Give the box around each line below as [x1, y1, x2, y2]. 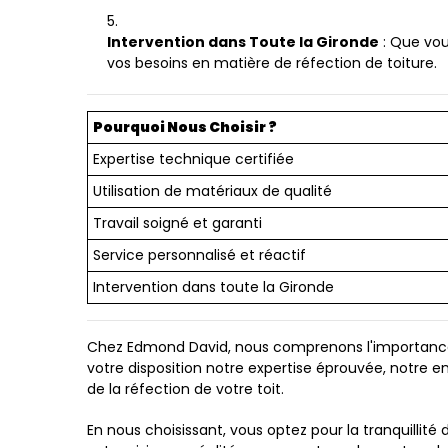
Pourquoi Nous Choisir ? [93, 117, 277, 137]
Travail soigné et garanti [93, 213, 262, 233]
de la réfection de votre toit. [87, 379, 284, 399]
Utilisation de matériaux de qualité [93, 181, 332, 201]
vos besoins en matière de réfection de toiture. [107, 53, 437, 73]
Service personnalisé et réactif [93, 245, 306, 265]
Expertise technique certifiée [93, 149, 294, 169]
